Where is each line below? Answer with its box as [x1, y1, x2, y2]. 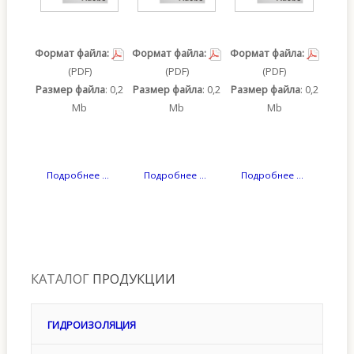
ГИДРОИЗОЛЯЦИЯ [47, 318, 136, 333]
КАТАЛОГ [30, 269, 92, 288]
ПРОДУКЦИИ [92, 269, 175, 288]
